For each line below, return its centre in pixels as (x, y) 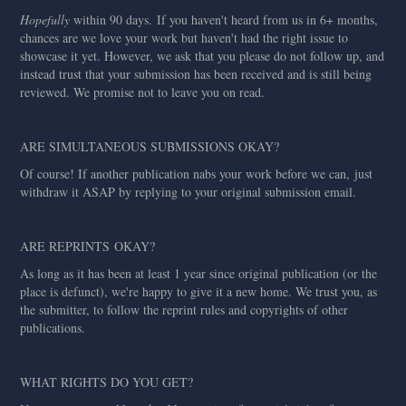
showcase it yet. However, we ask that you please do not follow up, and (203, 56)
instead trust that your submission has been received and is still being (196, 74)
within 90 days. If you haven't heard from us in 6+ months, (224, 19)
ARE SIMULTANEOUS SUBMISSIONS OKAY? (150, 146)
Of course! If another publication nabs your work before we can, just (197, 174)
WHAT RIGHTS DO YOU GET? (107, 382)
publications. (53, 328)
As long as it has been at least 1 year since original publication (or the (199, 273)
